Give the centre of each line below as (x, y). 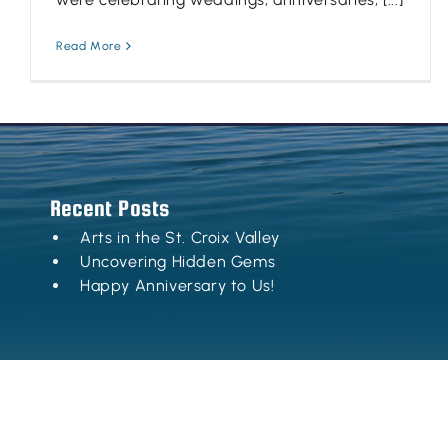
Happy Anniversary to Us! (177, 286)
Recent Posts (110, 208)
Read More (89, 46)
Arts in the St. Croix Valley (180, 238)
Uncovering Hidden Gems (178, 262)
